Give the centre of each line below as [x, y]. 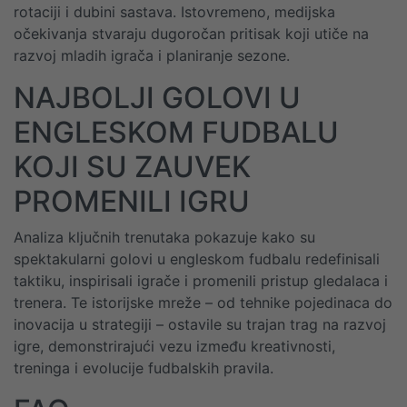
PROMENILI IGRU [132, 201]
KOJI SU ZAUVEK [132, 167]
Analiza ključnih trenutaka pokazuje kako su [164, 237]
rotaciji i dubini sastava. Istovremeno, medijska [174, 12]
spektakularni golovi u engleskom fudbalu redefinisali [197, 259]
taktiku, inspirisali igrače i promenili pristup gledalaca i [201, 281]
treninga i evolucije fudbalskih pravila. [144, 368]
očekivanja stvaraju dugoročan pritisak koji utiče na [191, 34]
